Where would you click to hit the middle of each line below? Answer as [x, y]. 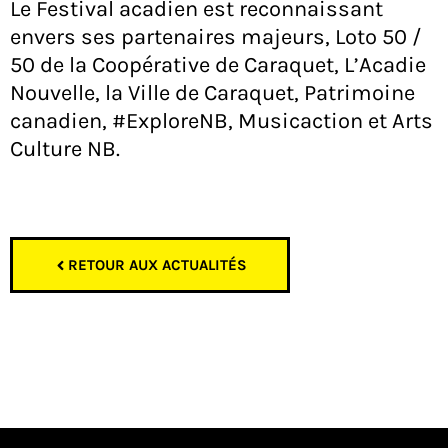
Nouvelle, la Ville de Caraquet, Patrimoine [212, 92]
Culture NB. [65, 148]
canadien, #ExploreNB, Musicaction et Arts [221, 120]
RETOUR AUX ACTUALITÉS [157, 265]
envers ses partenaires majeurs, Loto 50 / [216, 36]
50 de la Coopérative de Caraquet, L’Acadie [218, 64]
